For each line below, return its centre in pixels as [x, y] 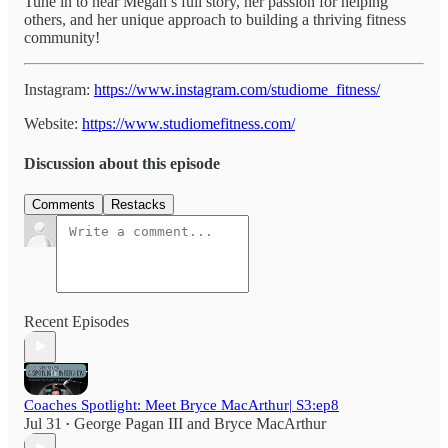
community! [62, 38]
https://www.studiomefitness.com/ [188, 124]
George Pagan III [128, 423]
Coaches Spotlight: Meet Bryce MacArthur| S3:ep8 [181, 404]
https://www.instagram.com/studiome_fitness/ [237, 90]
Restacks [138, 204]
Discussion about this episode [122, 163]
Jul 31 [43, 423]
